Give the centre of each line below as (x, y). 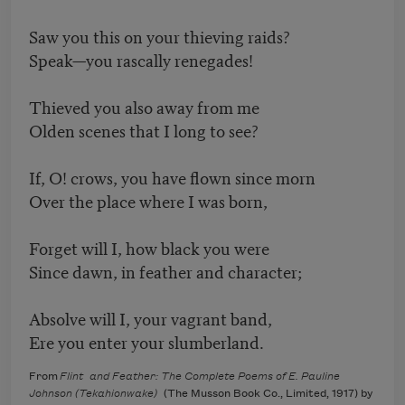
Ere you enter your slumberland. (146, 342)
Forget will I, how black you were (158, 248)
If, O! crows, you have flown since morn (172, 177)
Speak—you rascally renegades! (141, 60)
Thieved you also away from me (144, 107)
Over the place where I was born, (168, 201)
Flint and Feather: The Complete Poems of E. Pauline (200, 377)
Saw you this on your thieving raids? (160, 36)
